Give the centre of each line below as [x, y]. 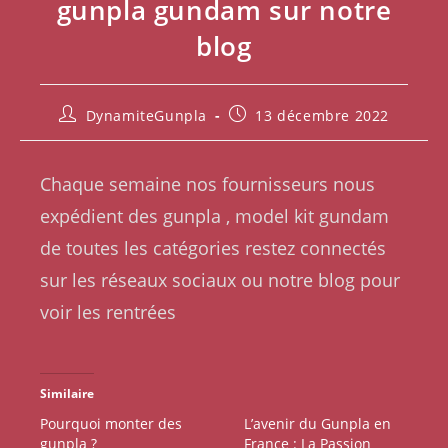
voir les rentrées [110, 312]
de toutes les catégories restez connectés [213, 248]
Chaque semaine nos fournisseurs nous [207, 184]
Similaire [67, 393]
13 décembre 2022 [322, 115]
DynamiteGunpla [146, 115]
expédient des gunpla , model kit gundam [214, 216]
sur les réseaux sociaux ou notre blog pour [220, 280]
